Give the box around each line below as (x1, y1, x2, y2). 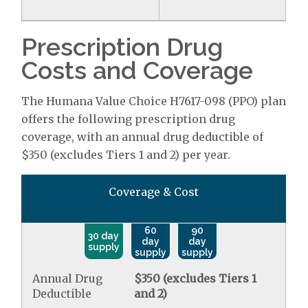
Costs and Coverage (21, 56, 254, 85)
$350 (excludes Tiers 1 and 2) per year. (21, 148, 231, 162)
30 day (88, 230, 120, 241)
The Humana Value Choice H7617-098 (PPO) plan (21, 94, 287, 108)
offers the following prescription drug (21, 112, 236, 126)
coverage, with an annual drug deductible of (21, 130, 264, 144)
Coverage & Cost (109, 185, 199, 199)
